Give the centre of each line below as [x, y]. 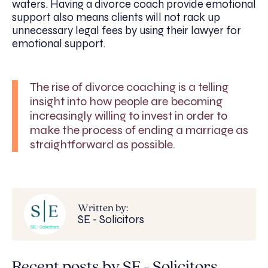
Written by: [103, 209]
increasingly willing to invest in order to [129, 115]
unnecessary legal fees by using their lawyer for [127, 30]
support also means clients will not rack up [116, 17]
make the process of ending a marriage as [139, 130]
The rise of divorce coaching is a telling [129, 87]
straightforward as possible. [103, 144]
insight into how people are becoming [126, 101]
